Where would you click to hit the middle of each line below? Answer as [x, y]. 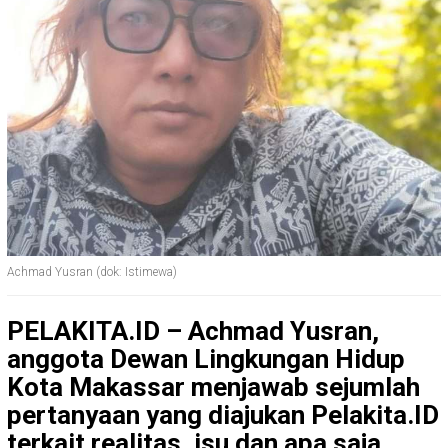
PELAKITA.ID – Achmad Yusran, [193, 331]
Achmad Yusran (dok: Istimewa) [92, 272]
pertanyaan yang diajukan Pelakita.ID [223, 415]
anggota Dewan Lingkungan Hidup [206, 359]
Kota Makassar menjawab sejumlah [213, 387]
